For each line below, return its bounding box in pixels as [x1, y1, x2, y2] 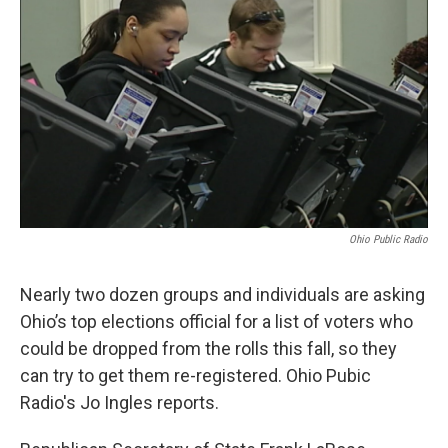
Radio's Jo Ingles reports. [20, 392, 227, 413]
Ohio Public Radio [349, 233, 428, 246]
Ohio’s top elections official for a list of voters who [20, 311, 413, 332]
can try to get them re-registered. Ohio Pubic [20, 365, 371, 386]
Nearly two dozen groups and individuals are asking [20, 284, 425, 305]
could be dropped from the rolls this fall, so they [20, 338, 397, 359]
